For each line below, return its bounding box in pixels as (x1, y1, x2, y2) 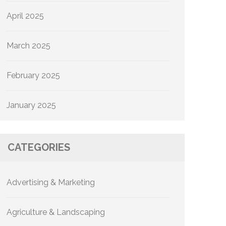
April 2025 (7, 11, 44, 21)
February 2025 (7, 71, 60, 80)
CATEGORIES (8, 141, 70, 153)
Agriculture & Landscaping (7, 207, 105, 217)
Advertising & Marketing (7, 178, 95, 187)
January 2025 (7, 100, 56, 110)
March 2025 (7, 41, 50, 50)
